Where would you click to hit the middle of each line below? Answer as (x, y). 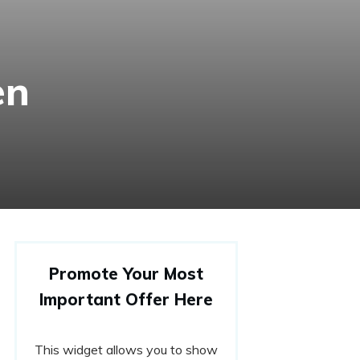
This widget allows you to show (126, 350)
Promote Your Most (126, 274)
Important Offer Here (126, 299)
